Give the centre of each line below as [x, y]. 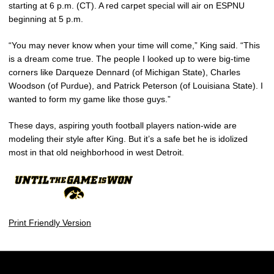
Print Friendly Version [50, 223]
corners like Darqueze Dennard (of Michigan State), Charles [124, 72]
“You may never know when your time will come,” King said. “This [134, 45]
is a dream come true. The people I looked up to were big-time [129, 58]
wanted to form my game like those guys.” [90, 99]
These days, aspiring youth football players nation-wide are [123, 125]
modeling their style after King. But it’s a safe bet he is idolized [128, 139]
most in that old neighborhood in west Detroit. [96, 152]
